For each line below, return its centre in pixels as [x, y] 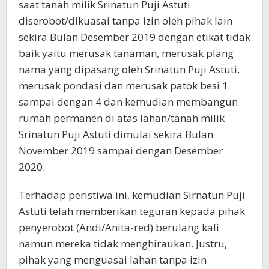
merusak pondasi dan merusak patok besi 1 [123, 86]
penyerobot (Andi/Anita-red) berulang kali [119, 227]
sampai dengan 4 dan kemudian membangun [128, 102]
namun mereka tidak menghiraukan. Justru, [123, 243]
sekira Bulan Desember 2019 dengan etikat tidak [134, 37]
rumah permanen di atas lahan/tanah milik [122, 118]
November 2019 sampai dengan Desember [121, 150]
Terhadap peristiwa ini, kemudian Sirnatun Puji [132, 195]
